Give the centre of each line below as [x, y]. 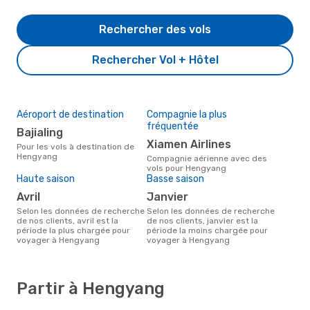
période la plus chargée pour [73, 230]
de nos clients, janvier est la [202, 220]
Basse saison [175, 179]
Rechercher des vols [155, 29]
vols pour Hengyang [186, 168]
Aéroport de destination [70, 114]
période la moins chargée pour [207, 230]
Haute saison [46, 179]
